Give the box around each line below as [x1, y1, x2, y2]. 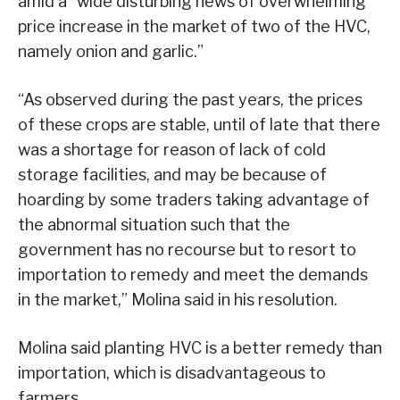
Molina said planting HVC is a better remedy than [18, 338, 382, 358]
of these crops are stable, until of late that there [18, 115, 380, 135]
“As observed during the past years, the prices [18, 90, 362, 110]
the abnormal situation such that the [18, 215, 290, 235]
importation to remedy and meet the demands [18, 265, 368, 285]
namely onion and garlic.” [18, 42, 204, 62]
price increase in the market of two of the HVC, [18, 17, 371, 37]
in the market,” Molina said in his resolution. [18, 290, 337, 310]
